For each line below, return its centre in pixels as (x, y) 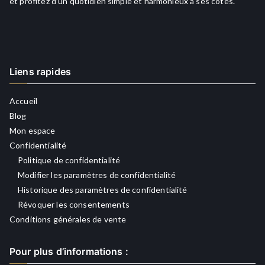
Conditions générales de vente (68, 219)
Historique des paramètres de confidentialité (103, 190)
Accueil (24, 101)
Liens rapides (40, 72)
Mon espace (33, 130)
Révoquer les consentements (74, 204)
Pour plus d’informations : (69, 251)
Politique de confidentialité (69, 160)
